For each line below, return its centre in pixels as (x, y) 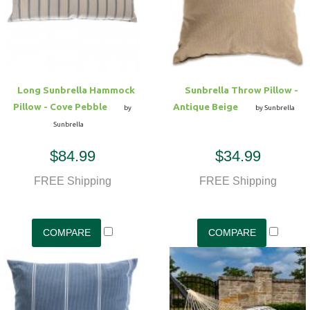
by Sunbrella (275, 108)
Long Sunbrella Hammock (76, 90)
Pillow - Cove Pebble (60, 107)
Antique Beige (206, 107)
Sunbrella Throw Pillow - (241, 90)
